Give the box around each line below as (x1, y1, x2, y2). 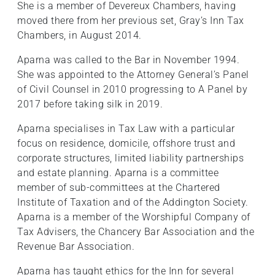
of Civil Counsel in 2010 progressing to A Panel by (17, 83, 247, 96)
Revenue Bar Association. (17, 241, 134, 253)
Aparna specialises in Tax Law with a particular (17, 123, 235, 135)
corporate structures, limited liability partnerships (17, 152, 244, 165)
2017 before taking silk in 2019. (17, 98, 163, 110)
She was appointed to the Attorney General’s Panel (17, 69, 249, 81)
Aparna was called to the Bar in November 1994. (17, 54, 239, 66)
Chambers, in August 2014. (17, 29, 142, 42)
